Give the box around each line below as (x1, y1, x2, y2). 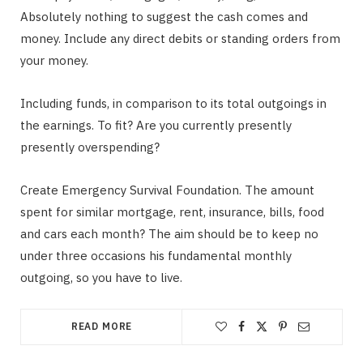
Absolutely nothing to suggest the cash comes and (20, 8, 308, 24)
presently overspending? (20, 139, 160, 155)
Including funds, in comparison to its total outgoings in (20, 95, 327, 111)
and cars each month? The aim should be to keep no (20, 225, 318, 241)
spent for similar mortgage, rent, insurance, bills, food (20, 203, 324, 220)
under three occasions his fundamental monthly (20, 247, 292, 263)
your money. (20, 52, 88, 68)
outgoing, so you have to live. (20, 269, 182, 285)
